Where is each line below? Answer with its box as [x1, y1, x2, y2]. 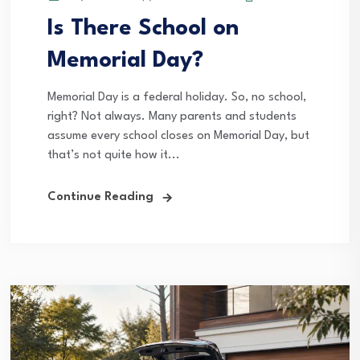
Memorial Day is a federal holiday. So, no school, [47, 92, 306, 104]
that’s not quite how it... [47, 149, 180, 162]
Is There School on [47, 18, 239, 41]
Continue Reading [47, 191, 153, 204]
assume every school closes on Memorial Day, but [47, 130, 309, 143]
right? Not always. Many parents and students [47, 111, 297, 124]
